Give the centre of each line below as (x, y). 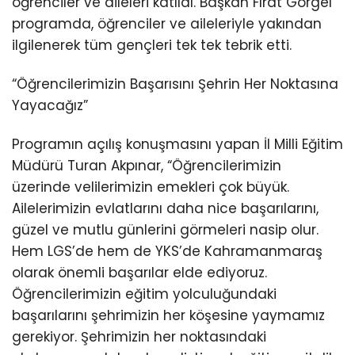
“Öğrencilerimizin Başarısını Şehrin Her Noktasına (175, 84)
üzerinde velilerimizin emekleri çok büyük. (151, 187)
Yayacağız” (50, 106)
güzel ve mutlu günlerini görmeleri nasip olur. (165, 230)
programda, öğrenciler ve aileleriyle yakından (167, 24)
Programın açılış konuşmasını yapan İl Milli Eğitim (177, 145)
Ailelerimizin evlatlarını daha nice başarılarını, (165, 209)
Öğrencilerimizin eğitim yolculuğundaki (144, 294)
